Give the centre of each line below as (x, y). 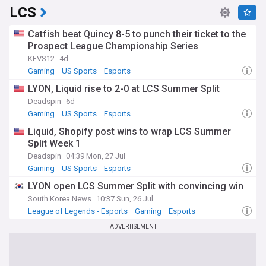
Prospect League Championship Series (113, 46)
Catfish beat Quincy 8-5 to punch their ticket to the (137, 34)
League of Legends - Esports (78, 211)
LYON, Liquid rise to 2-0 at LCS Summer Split (124, 89)
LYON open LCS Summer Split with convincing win (136, 186)
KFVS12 (41, 58)
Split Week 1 (54, 143)
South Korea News (60, 199)
